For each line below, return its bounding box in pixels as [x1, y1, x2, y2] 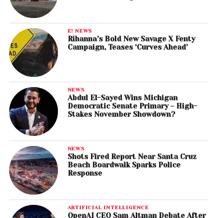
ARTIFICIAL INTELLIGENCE [67, 204, 149, 211]
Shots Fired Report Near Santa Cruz [67, 153, 197, 161]
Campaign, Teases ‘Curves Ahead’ [67, 43, 188, 52]
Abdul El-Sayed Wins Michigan [67, 94, 178, 102]
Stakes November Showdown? [67, 110, 175, 119]
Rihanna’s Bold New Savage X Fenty [67, 35, 195, 43]
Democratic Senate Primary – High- [67, 102, 197, 110]
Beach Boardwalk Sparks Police [67, 161, 181, 169]
